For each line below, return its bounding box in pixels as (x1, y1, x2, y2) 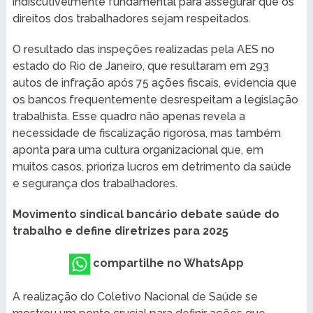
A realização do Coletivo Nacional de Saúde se (12, 289, 258, 303)
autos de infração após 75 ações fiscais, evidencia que (12, 75, 297, 89)
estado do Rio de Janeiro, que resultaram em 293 (12, 59, 269, 73)
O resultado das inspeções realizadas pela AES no (12, 42, 275, 56)
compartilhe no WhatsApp (92, 256, 244, 270)
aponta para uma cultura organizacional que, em (12, 143, 263, 156)
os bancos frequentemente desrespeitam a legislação (12, 92, 298, 106)
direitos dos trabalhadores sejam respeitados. (12, 11, 251, 25)
